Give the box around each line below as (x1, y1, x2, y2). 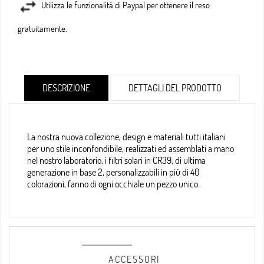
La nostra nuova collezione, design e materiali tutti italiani (27, 131, 226, 143)
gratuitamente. (18, 23, 67, 34)
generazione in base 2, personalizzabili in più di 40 (27, 166, 200, 178)
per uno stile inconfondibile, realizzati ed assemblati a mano (27, 143, 234, 154)
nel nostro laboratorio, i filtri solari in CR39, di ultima (27, 154, 206, 166)
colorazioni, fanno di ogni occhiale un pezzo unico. (27, 178, 207, 190)
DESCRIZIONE (42, 82, 90, 94)
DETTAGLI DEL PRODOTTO (128, 82, 222, 94)
